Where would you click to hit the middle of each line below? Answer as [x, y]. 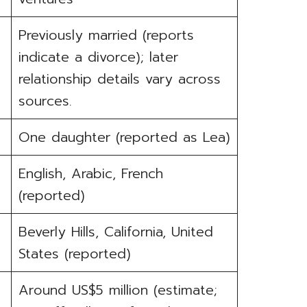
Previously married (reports [107, 35]
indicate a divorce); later [99, 57]
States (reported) [75, 254]
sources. [46, 101]
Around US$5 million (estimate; [118, 290]
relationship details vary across [120, 79]
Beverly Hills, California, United [116, 232]
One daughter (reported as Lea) [125, 137]
